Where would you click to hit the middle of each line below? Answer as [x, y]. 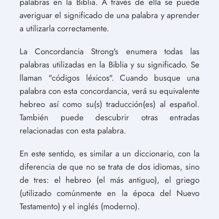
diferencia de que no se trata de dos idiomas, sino [109, 167]
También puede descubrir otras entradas [109, 117]
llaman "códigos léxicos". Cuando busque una [109, 78]
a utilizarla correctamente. [64, 28]
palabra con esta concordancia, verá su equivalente [109, 91]
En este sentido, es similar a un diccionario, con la [109, 153]
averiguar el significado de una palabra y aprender [109, 15]
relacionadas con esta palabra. [73, 131]
